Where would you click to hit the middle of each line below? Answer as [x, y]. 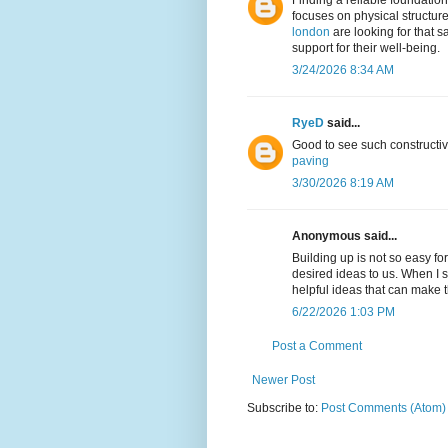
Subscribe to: [284, 408]
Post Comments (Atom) [383, 408]
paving [310, 161]
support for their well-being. [366, 48]
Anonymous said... [344, 236]
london [311, 32]
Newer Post [283, 380]
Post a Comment [317, 346]
